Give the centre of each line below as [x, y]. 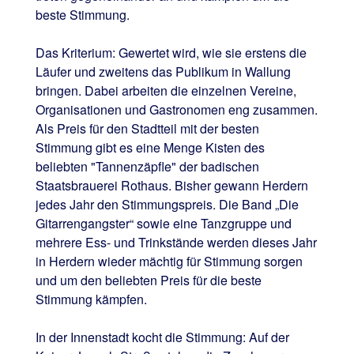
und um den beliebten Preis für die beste [148, 280]
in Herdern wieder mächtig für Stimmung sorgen [169, 261]
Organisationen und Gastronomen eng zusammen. [176, 109]
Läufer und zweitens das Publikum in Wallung [163, 72]
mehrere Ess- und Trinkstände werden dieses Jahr [176, 242]
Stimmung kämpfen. [91, 299]
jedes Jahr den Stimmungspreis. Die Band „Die [167, 204]
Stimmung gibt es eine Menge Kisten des [150, 147]
